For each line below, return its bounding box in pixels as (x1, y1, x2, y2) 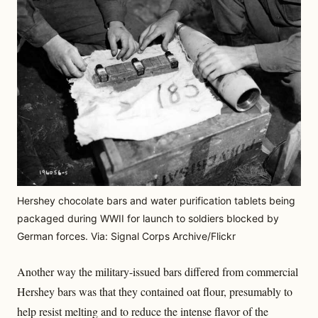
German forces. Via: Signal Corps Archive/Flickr (17, 230, 236, 243)
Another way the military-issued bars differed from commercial (17, 264, 298, 280)
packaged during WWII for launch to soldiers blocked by (17, 212, 279, 225)
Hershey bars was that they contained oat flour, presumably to (17, 284, 292, 300)
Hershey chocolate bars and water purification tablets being (17, 194, 295, 207)
